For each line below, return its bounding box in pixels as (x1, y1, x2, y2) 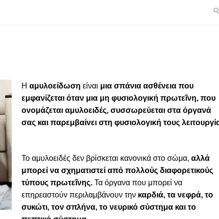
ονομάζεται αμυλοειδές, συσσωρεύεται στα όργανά (22, 106, 211, 114)
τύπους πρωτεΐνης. (22, 178, 92, 187)
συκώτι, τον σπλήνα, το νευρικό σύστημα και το (22, 203, 196, 211)
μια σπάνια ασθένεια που (100, 82, 194, 90)
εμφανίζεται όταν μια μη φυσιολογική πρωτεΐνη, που (22, 94, 216, 102)
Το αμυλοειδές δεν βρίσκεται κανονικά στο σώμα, (22, 154, 191, 162)
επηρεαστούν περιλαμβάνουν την (22, 191, 138, 199)
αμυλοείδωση (29, 82, 81, 90)
